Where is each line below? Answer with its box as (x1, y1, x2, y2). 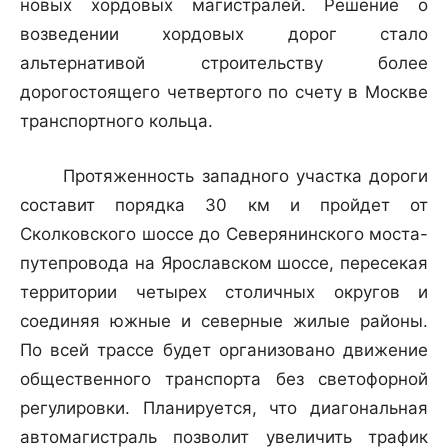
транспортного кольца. (20, 111, 213, 132)
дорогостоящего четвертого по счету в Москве (20, 82, 428, 103)
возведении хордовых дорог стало (20, 24, 428, 45)
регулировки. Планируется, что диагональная (20, 398, 428, 419)
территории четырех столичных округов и (20, 282, 428, 303)
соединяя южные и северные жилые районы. (20, 311, 428, 332)
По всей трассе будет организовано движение (20, 340, 428, 361)
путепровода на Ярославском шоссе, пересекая (20, 253, 428, 274)
